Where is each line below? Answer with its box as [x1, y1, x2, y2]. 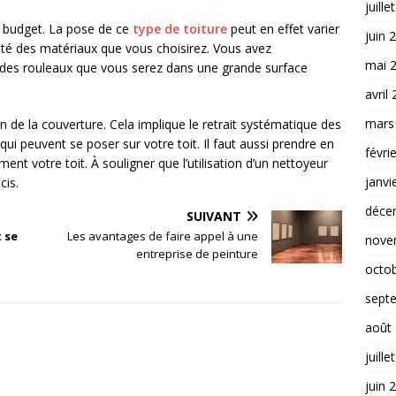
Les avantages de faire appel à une [67, 228, 259, 245]
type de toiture [133, 20, 227, 38]
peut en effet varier [227, 20, 339, 38]
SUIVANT [187, 208, 242, 225]
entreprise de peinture [136, 246, 259, 263]
